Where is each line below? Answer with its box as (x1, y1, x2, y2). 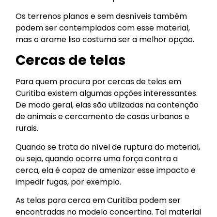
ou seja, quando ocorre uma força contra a (15, 153, 178, 164)
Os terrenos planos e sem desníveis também (15, 10, 187, 22)
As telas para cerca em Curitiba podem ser (15, 194, 181, 206)
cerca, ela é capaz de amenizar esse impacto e (15, 164, 196, 176)
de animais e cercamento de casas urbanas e (15, 111, 190, 123)
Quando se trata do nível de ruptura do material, (15, 141, 201, 153)
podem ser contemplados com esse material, (15, 22, 190, 33)
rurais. (15, 123, 39, 134)
